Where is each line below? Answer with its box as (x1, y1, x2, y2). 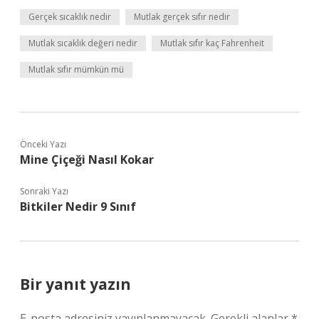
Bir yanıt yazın (20, 274, 131, 294)
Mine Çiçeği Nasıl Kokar (20, 152, 154, 167)
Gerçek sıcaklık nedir (28, 11, 111, 23)
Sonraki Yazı (20, 185, 68, 197)
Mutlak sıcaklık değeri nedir (28, 37, 137, 49)
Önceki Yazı (20, 138, 66, 150)
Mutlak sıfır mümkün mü (28, 63, 124, 75)
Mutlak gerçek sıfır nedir (134, 11, 230, 23)
